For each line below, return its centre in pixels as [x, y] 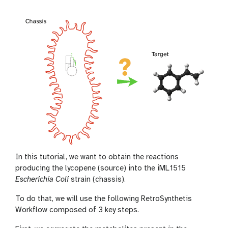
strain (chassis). [97, 179]
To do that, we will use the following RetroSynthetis [104, 199]
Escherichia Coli [42, 179]
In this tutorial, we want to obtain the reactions [97, 157]
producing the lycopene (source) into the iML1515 [101, 168]
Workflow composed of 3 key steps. [77, 210]
